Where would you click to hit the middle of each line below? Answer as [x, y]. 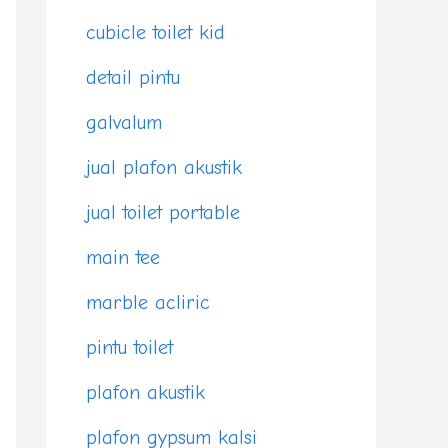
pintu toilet [129, 348]
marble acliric [148, 303]
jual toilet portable [163, 213]
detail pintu [133, 78]
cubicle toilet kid [155, 33]
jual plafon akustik [164, 168]
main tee [123, 258]
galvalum [124, 123]
